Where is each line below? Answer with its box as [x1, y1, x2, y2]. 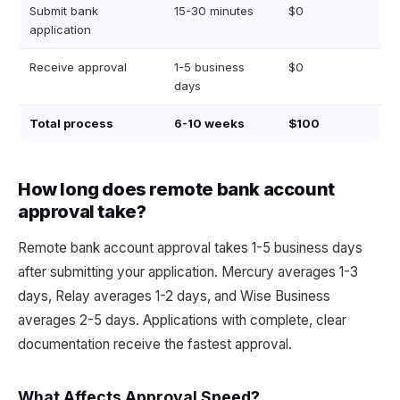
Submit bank [29, 4, 98, 18]
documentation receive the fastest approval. [18, 336, 292, 353]
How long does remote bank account [18, 179, 335, 200]
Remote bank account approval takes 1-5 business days [18, 239, 362, 256]
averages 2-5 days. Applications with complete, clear [18, 312, 346, 329]
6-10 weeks [174, 116, 245, 130]
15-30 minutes [174, 4, 254, 18]
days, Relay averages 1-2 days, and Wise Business [18, 287, 330, 304]
